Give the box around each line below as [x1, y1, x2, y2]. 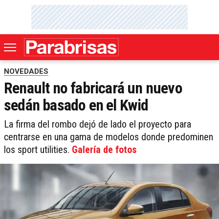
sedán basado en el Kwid [4, 96, 149, 115]
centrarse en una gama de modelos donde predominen [4, 131, 213, 143]
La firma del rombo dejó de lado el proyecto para [4, 118, 191, 131]
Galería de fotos [72, 144, 136, 156]
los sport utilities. [4, 144, 72, 156]
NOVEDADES [4, 67, 48, 76]
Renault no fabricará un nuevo [4, 79, 182, 98]
